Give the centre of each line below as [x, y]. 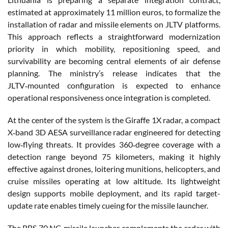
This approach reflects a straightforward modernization [114, 36]
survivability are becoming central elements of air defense [114, 61]
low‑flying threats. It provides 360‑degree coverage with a [114, 144]
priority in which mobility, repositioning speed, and [114, 48]
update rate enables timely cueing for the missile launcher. [108, 205]
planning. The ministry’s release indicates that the [114, 73]
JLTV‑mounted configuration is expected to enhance [114, 85]
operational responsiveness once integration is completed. [109, 97]
